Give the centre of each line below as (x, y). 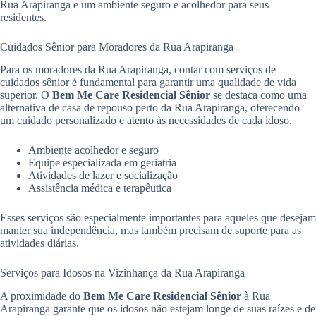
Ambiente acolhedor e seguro (93, 150)
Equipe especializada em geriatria (102, 163)
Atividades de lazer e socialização (103, 176)
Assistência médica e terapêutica (100, 188)
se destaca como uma (259, 95)
